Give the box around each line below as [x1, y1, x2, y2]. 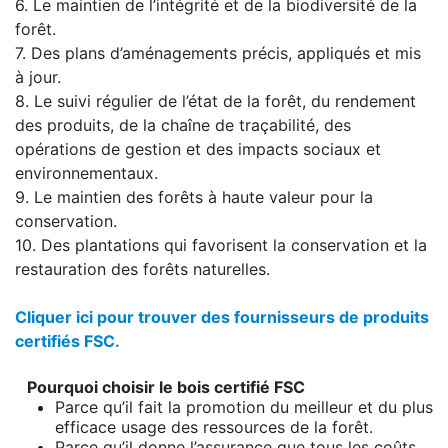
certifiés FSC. [15, 331, 120, 351]
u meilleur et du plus [280, 397, 433, 417]
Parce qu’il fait [55, 397, 168, 417]
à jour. [15, 67, 76, 87]
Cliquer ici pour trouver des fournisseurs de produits [15, 307, 429, 327]
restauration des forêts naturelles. [15, 259, 270, 279]
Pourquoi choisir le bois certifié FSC [15, 377, 305, 397]
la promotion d [168, 397, 280, 417]
